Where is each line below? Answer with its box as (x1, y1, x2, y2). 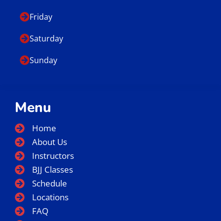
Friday (30, 11, 52, 23)
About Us (32, 136, 67, 148)
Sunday (30, 55, 57, 66)
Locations (32, 191, 69, 203)
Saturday (30, 33, 63, 44)
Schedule (32, 178, 67, 189)
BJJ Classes (32, 164, 73, 176)
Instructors (32, 150, 74, 162)
